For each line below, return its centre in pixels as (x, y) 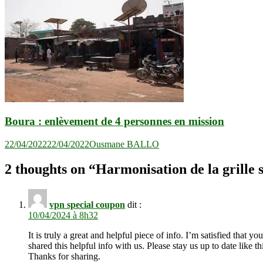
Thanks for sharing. (64, 256)
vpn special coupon (87, 204)
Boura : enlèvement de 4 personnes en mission (114, 122)
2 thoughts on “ (50, 169)
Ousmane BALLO (124, 144)
